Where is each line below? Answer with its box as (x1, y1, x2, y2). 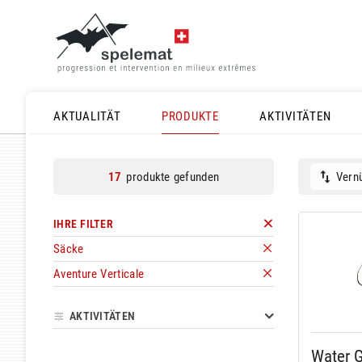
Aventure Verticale (53, 267, 145, 282)
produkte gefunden (126, 169, 220, 184)
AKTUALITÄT (53, 109, 121, 124)
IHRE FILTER (53, 217, 114, 231)
